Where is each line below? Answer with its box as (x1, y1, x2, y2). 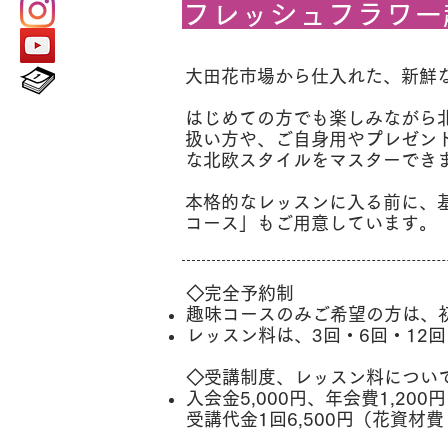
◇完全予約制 (186, 284, 294, 302)
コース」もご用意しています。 (185, 214, 437, 232)
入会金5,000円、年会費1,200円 (186, 389, 446, 407)
